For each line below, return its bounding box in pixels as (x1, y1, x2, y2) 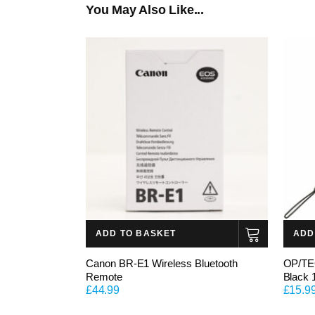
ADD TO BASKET (96, 228, 176, 238)
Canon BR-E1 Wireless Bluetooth (86, 257, 238, 269)
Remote (86, 270, 122, 283)
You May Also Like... (86, 3, 204, 17)
